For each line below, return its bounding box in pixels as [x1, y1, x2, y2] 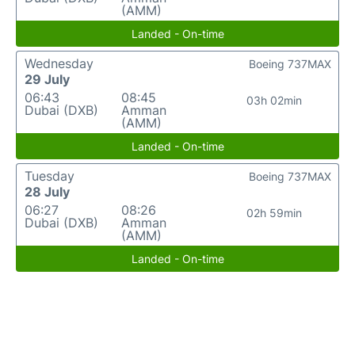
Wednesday [25, 55, 94, 71]
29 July [25, 71, 70, 87]
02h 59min [246, 206, 302, 219]
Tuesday [25, 168, 74, 184]
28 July [25, 184, 70, 200]
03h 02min [246, 94, 302, 107]
